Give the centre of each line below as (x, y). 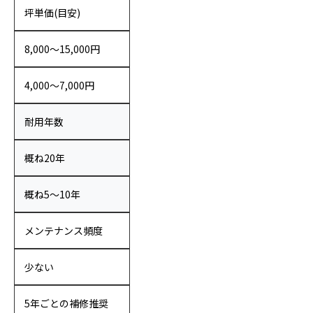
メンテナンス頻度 (64, 231)
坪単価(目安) (52, 13)
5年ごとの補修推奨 (66, 303)
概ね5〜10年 (52, 194)
